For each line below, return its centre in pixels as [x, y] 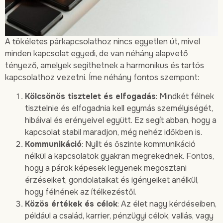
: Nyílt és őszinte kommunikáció [139, 144]
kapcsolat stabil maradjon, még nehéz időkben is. [113, 132]
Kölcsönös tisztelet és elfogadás [90, 97]
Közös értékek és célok [71, 204]
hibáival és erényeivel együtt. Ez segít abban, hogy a [121, 120]
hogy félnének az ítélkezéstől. [81, 192]
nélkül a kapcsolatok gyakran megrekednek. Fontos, [119, 156]
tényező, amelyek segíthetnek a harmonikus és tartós [105, 65]
